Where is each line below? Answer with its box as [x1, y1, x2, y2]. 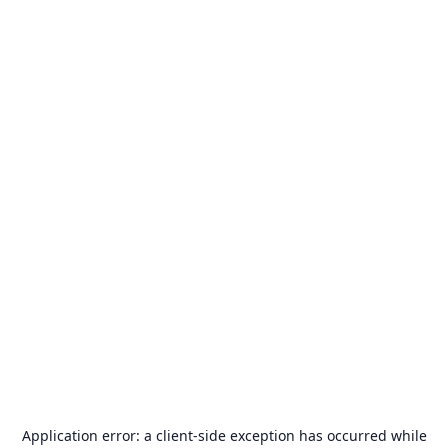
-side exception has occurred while [192, 426, 427, 445]
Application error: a [21, 426, 156, 445]
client [155, 426, 193, 445]
